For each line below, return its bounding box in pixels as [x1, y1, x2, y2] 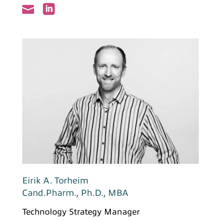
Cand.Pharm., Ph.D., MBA [22, 188, 128, 198]
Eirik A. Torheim [22, 176, 88, 186]
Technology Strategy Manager [22, 207, 140, 217]
